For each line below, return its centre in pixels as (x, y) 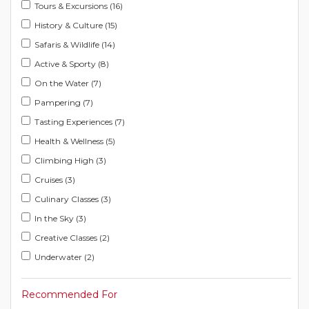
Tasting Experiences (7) (80, 122)
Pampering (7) (64, 102)
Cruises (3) (55, 180)
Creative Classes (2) (72, 238)
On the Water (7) (68, 83)
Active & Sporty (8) (72, 64)
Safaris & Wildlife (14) (75, 44)
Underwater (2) (64, 257)
